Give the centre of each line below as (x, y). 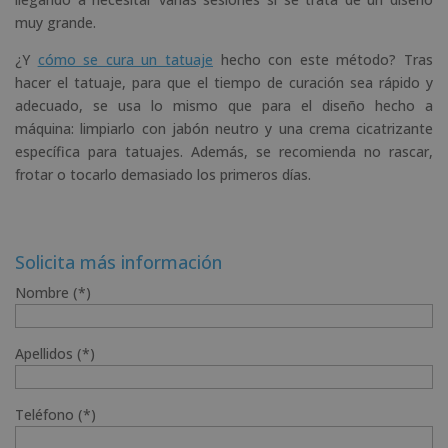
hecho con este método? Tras (323, 59)
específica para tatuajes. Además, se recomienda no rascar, (224, 151)
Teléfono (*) (55, 414)
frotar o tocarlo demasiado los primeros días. (163, 174)
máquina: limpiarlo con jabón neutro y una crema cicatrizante (224, 128)
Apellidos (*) (55, 353)
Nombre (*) (53, 292)
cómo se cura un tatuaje (125, 59)
